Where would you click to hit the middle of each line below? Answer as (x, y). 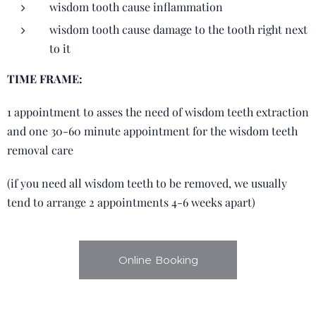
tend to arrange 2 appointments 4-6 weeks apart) (131, 202)
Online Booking (158, 260)
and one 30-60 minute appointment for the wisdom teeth (152, 131)
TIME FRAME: (45, 79)
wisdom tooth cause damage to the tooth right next (178, 29)
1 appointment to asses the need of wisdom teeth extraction (158, 112)
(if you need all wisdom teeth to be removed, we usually (147, 183)
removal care (40, 150)
